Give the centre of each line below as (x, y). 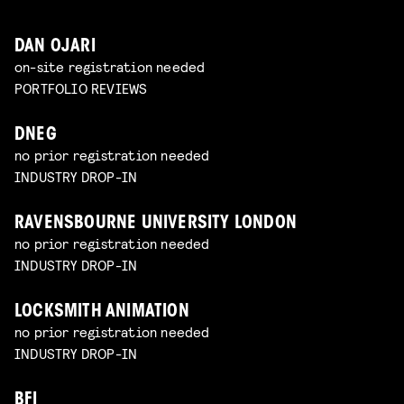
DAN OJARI (55, 48)
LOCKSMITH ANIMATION (102, 312)
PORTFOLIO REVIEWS (81, 88)
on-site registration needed (110, 67)
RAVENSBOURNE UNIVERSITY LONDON (156, 224)
